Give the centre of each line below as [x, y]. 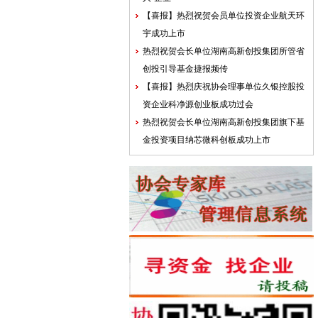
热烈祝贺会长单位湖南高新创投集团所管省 [224, 51]
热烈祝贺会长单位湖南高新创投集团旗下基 [224, 122]
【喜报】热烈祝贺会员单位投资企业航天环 [224, 16]
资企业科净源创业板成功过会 [198, 104]
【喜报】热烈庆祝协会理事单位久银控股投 [224, 87]
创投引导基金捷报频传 [185, 69]
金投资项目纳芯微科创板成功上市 [207, 140]
